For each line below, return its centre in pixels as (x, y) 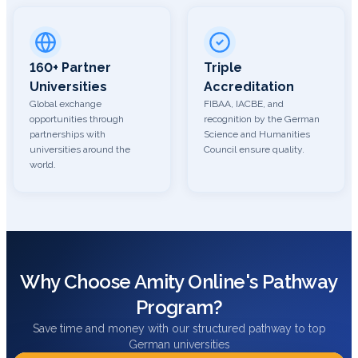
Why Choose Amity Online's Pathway (179, 282)
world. (43, 165)
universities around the (80, 149)
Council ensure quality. (254, 149)
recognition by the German (262, 119)
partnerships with (68, 134)
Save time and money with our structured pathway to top (179, 328)
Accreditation (249, 87)
